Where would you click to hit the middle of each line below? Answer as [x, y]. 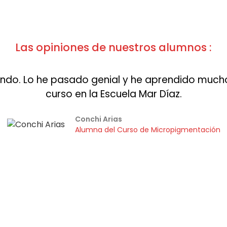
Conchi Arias [98, 119]
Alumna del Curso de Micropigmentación [147, 130]
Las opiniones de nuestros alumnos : [113, 48]
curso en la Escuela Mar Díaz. [113, 94]
